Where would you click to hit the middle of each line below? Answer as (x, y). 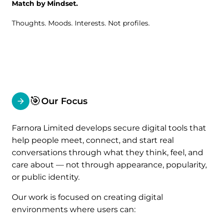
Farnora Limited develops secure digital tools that (109, 128)
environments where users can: (74, 209)
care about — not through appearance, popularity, (109, 165)
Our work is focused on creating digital (87, 197)
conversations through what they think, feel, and (108, 152)
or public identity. (46, 177)
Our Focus (64, 101)
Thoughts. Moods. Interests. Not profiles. (81, 23)
